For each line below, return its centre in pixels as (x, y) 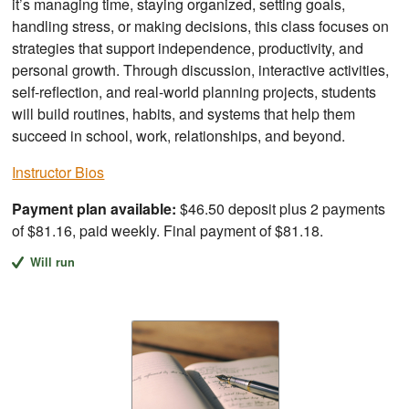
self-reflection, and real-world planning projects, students (194, 92)
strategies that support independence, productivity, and (188, 48)
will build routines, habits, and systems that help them (184, 114)
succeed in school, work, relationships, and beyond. (179, 136)
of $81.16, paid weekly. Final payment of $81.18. (168, 231)
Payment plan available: (94, 209)
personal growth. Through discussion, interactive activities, (201, 70)
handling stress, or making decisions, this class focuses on (201, 26)
